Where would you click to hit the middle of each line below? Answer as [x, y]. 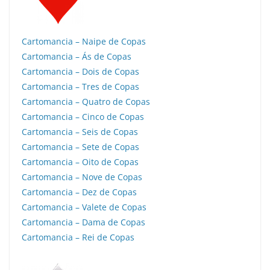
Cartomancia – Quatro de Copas [86, 102]
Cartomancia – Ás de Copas [77, 56]
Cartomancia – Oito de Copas [80, 162]
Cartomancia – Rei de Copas [78, 237]
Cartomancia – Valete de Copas [84, 207]
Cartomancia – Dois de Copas [80, 71]
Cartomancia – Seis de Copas [80, 132]
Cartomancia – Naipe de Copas [84, 41]
